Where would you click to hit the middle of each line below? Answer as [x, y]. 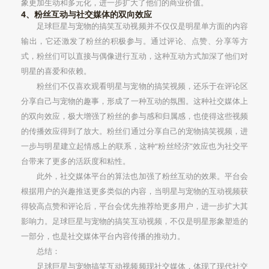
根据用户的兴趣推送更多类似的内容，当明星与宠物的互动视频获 [134, 191]
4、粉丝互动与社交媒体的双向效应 [86, 14]
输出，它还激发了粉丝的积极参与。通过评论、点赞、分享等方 [134, 41]
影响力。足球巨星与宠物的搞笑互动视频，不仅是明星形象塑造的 [134, 221]
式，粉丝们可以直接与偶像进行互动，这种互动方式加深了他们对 [134, 56]
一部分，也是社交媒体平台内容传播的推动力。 [103, 236]
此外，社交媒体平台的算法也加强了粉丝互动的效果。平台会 [142, 176]
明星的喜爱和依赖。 [56, 71]
